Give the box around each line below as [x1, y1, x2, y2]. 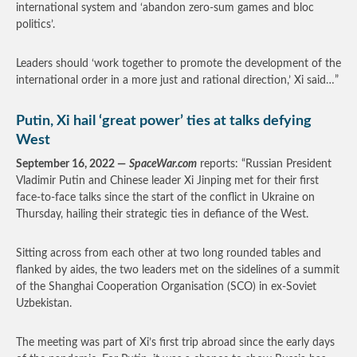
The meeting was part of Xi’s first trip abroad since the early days [16, 337, 335, 348]
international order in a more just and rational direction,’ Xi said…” [16, 75, 339, 86]
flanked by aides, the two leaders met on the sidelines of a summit [16, 265, 339, 276]
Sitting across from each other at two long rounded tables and [16, 248, 321, 259]
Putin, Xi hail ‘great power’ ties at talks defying [16, 114, 312, 128]
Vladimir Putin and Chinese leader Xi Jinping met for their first [16, 175, 319, 186]
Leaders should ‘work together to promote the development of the [16, 58, 341, 69]
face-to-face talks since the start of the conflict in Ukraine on [16, 192, 315, 203]
